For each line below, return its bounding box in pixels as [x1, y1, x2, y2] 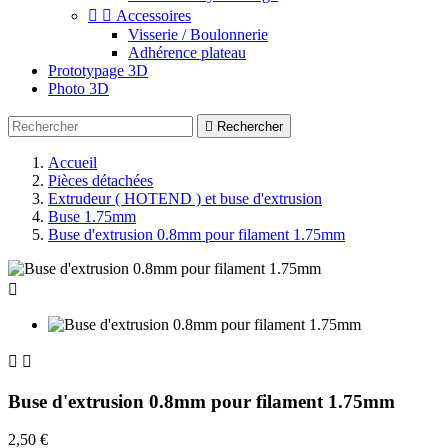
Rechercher [217, 119, 283, 134]
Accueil [48, 154, 97, 171]
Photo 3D [48, 80, 109, 97]
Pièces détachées [48, 172, 153, 189]
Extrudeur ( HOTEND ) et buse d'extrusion [48, 190, 322, 207]
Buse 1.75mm [48, 208, 136, 225]
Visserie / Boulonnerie [128, 26, 268, 43]
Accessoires [112, 7, 191, 24]
